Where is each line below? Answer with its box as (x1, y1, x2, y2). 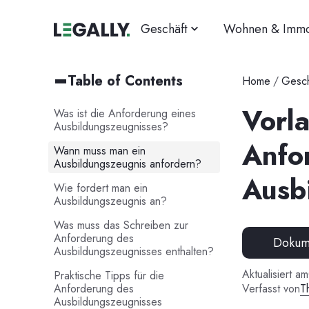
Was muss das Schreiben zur (53, 217, 188, 233)
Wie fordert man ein (53, 179, 148, 196)
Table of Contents (67, 70, 183, 91)
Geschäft (140, 20, 188, 38)
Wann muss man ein (53, 142, 146, 159)
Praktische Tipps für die (53, 267, 164, 283)
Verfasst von (241, 281, 300, 297)
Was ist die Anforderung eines (53, 105, 196, 121)
